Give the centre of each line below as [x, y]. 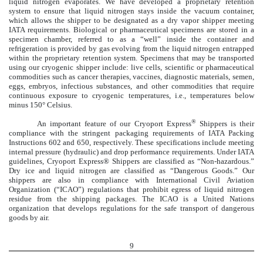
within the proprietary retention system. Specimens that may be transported [131, 58]
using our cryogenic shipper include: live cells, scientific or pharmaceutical [131, 67]
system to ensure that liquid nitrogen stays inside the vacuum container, [131, 11]
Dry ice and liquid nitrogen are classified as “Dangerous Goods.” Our [131, 170]
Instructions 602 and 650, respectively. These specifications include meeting [131, 142]
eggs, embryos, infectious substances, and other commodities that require [131, 86]
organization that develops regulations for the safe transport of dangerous [131, 208]
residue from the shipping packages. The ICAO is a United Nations [131, 198]
